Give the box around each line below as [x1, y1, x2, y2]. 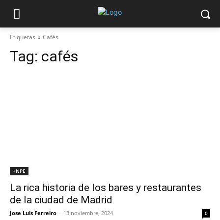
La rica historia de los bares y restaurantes [10, 182, 201, 193]
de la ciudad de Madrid [10, 194, 112, 206]
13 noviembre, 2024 [63, 209, 113, 217]
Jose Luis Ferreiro [10, 209, 56, 217]
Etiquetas [10, 33, 35, 41]
